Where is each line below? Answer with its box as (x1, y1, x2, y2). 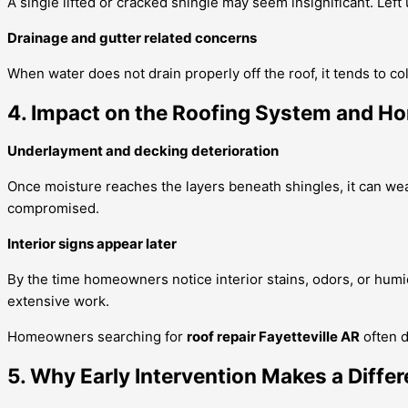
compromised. (7, 199, 99, 218)
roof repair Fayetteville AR (187, 328, 360, 346)
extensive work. (7, 292, 109, 311)
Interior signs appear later (7, 235, 177, 253)
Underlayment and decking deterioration (7, 142, 279, 160)
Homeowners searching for (7, 328, 187, 346)
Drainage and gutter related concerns (7, 28, 257, 46)
